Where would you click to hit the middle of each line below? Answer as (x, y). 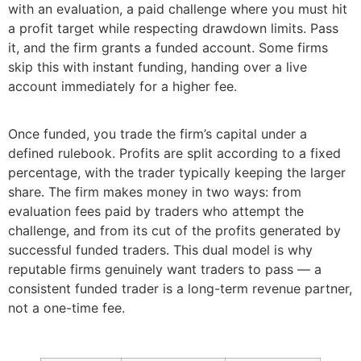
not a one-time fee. (66, 307)
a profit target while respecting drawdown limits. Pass (173, 29)
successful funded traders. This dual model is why (160, 249)
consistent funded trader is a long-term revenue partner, (180, 288)
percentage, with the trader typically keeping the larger (177, 172)
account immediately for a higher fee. (122, 87)
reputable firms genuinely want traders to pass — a (165, 269)
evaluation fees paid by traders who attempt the (156, 211)
